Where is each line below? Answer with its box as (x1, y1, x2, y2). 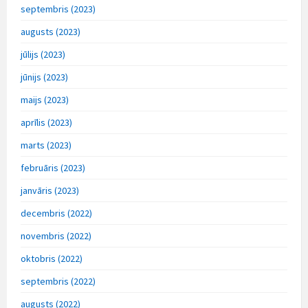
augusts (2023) (21, 25, 80, 38)
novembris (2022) (21, 230, 91, 243)
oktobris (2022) (21, 252, 82, 265)
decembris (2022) (21, 207, 92, 220)
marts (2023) (21, 139, 71, 152)
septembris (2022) (21, 275, 96, 288)
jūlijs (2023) (21, 48, 65, 61)
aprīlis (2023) (21, 116, 72, 129)
